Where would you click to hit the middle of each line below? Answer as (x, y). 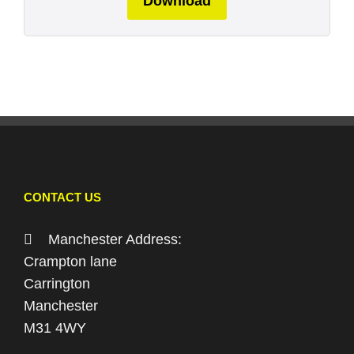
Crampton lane (70, 261)
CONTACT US (62, 197)
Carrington (57, 283)
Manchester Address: (107, 239)
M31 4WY (55, 328)
